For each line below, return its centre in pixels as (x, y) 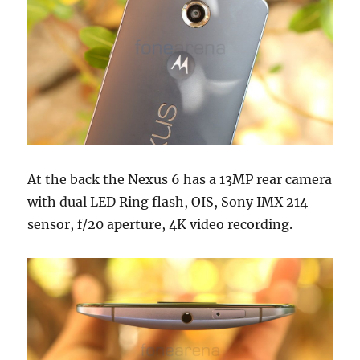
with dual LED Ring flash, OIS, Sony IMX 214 (168, 201)
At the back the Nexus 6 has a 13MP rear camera (180, 179)
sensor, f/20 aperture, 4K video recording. (160, 224)
